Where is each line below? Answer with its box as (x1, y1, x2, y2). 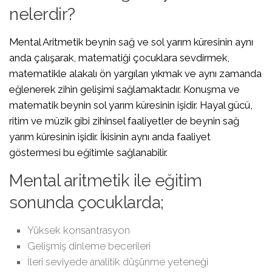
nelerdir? (9, 4, 75, 24)
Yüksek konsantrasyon (27, 224, 130, 237)
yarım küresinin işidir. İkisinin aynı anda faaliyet (9, 130, 211, 143)
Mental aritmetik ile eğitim (9, 171, 202, 191)
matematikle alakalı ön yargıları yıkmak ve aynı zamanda (9, 67, 262, 80)
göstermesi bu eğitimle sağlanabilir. (9, 146, 168, 158)
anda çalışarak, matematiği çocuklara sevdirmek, (9, 51, 229, 64)
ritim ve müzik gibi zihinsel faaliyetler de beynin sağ (9, 114, 239, 127)
